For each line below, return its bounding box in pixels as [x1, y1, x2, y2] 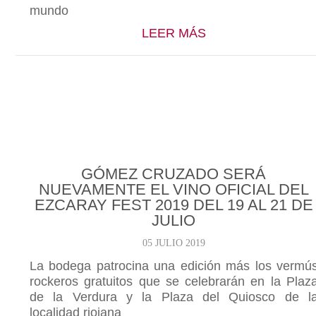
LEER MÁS [141, 26, 206, 40]
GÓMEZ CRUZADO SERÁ [81, 165, 267, 183]
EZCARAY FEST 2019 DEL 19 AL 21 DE [34, 196, 313, 214]
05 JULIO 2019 [142, 238, 205, 248]
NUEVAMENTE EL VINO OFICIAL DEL [38, 181, 309, 198]
